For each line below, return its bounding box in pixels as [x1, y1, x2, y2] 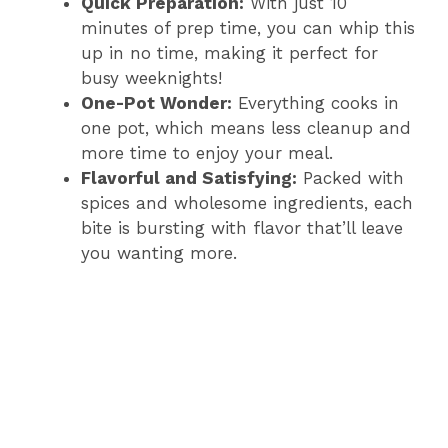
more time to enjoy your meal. [81, 143, 333, 164]
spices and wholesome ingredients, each [81, 193, 413, 214]
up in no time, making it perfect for [81, 43, 378, 64]
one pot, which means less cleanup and [81, 118, 411, 139]
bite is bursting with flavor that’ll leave [81, 218, 403, 239]
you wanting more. [81, 243, 237, 264]
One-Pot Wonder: [81, 93, 232, 114]
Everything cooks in [232, 93, 399, 114]
